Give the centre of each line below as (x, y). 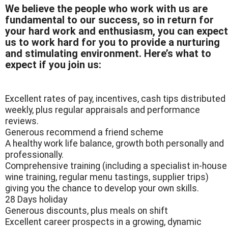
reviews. (22, 121)
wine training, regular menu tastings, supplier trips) (107, 177)
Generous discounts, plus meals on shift (87, 211)
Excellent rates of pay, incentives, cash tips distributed (115, 99)
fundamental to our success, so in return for (109, 20)
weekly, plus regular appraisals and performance (103, 110)
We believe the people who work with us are (106, 9)
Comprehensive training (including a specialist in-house (116, 166)
